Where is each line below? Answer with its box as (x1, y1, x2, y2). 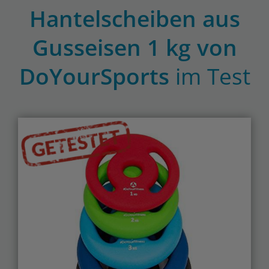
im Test (175, 61, 250, 91)
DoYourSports (19, 61, 175, 91)
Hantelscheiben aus (29, 3, 240, 34)
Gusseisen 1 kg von (32, 32, 237, 62)
